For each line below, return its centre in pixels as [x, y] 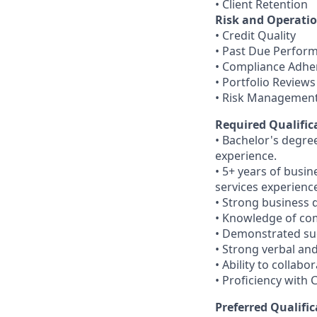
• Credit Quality [255, 35]
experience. [246, 156]
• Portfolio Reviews [265, 82]
